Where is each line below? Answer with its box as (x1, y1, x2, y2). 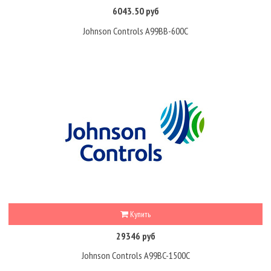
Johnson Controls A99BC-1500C (81, 249, 190, 262)
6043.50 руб (112, 4, 159, 17)
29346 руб (116, 229, 155, 242)
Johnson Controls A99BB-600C (83, 24, 188, 37)
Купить (128, 208, 151, 220)
